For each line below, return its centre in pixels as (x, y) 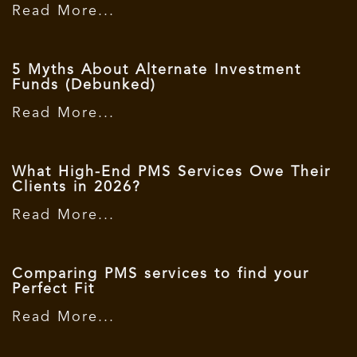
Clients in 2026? (76, 187)
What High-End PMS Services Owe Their (171, 172)
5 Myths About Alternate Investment (157, 70)
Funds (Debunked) (84, 85)
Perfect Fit (53, 289)
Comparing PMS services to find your (161, 274)
